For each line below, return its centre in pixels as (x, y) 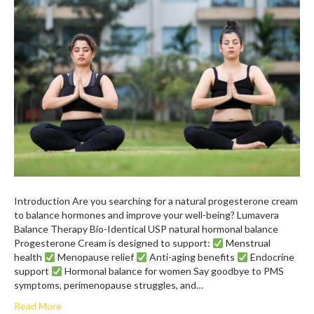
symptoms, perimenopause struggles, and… (109, 285)
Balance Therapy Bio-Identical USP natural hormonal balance (146, 229)
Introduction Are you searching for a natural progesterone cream (156, 201)
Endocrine (271, 257)
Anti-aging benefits (192, 257)
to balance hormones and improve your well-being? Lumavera (146, 215)
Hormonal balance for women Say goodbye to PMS (173, 271)
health (29, 257)
